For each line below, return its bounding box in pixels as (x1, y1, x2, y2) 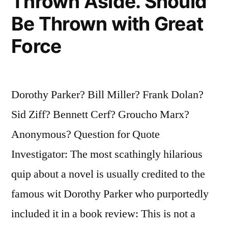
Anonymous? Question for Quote (11, 127, 160, 141)
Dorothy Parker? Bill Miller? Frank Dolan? (11, 87, 204, 102)
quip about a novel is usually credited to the (11, 166, 205, 181)
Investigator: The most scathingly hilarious (11, 147, 203, 161)
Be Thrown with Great (11, 12, 204, 35)
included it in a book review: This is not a (11, 206, 195, 221)
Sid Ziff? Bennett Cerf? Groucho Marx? (11, 107, 189, 122)
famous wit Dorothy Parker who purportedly (11, 186, 209, 201)
